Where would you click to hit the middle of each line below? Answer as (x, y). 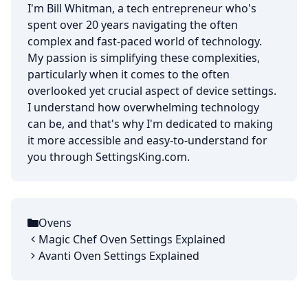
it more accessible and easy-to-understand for (147, 140)
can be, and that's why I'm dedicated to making (150, 123)
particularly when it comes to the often (129, 74)
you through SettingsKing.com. (109, 156)
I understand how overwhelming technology (143, 107)
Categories (55, 230)
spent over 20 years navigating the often (133, 24)
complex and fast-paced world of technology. (145, 41)
